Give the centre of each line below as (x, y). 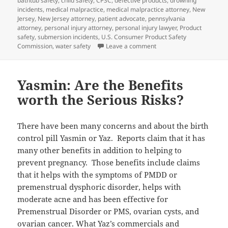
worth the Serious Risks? (101, 99)
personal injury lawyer (146, 28)
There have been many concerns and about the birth (113, 125)
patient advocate (122, 19)
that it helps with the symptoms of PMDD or (97, 174)
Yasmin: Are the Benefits (101, 85)
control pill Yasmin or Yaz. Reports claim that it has (111, 138)
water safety (73, 46)
